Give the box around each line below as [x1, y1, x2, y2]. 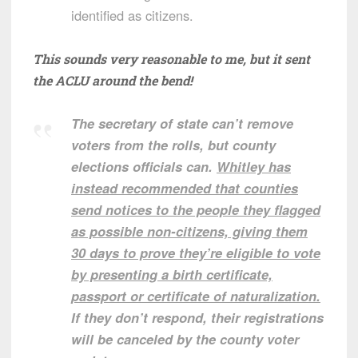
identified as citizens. [71, 6, 193, 26]
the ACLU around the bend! [33, 72, 193, 89]
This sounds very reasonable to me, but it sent [33, 50, 310, 68]
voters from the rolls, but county [71, 135, 276, 155]
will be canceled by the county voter [71, 329, 299, 349]
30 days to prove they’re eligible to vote [71, 243, 320, 263]
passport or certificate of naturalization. [71, 286, 320, 306]
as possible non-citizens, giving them [71, 221, 308, 241]
